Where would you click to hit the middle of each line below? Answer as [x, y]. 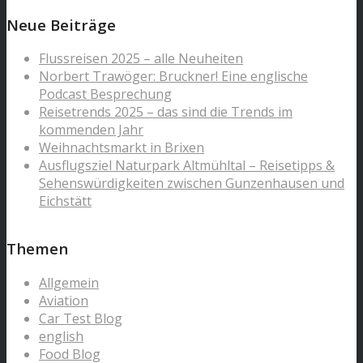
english [61, 336]
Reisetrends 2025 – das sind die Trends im [166, 112]
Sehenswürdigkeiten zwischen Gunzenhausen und [192, 184]
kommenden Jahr [91, 130]
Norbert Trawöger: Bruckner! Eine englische [173, 77]
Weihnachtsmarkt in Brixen [122, 148]
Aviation [64, 300]
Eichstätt [65, 201]
